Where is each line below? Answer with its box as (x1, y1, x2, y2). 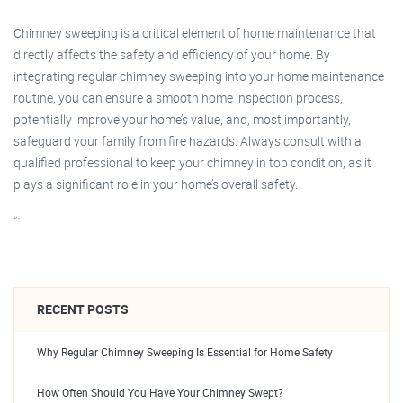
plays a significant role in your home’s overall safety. (13, 175, 298, 193)
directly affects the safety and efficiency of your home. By (13, 46, 330, 63)
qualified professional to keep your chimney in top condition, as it (13, 154, 372, 171)
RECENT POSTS (37, 300, 129, 318)
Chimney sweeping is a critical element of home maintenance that (13, 24, 376, 41)
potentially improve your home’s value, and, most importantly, (13, 111, 351, 128)
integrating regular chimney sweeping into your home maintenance (13, 67, 384, 85)
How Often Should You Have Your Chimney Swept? (37, 385, 283, 400)
